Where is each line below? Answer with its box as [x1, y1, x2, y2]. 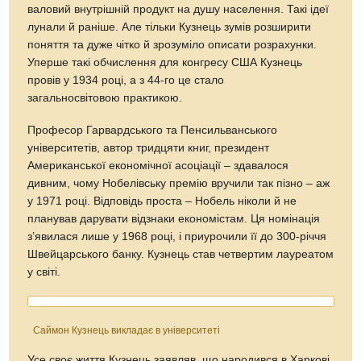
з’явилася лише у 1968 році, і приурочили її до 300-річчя [27, 230, 327, 243]
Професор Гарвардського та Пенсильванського [27, 124, 278, 137]
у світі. [27, 266, 61, 279]
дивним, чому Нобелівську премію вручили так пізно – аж [27, 177, 330, 190]
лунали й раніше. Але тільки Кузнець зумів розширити [27, 21, 312, 34]
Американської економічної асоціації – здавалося [27, 160, 289, 172]
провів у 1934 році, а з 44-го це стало [27, 74, 225, 87]
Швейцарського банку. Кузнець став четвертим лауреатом [27, 248, 334, 261]
